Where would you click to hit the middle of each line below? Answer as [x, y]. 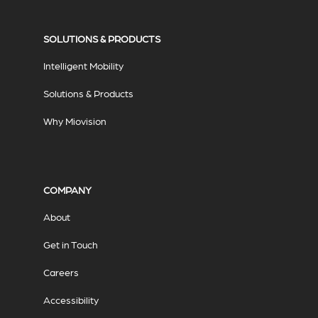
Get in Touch [70, 245]
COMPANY [67, 190]
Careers [61, 272]
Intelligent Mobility [83, 66]
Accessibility [71, 300]
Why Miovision [75, 121]
